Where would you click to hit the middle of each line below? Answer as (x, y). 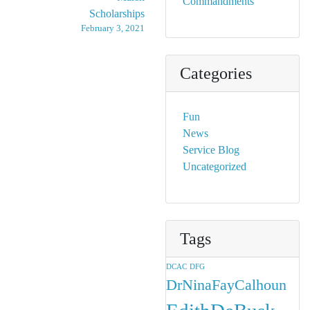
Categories (216, 73)
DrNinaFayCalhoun (226, 285)
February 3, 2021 (113, 28)
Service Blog (211, 150)
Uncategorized (215, 166)
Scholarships (117, 13)
